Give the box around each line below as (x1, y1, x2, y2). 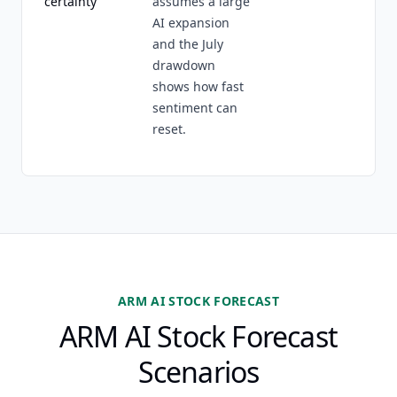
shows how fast (152, 78, 244, 95)
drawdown (152, 57, 215, 74)
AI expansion (152, 14, 230, 31)
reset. (152, 121, 186, 137)
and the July (152, 35, 223, 52)
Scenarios (137, 353, 260, 391)
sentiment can (152, 99, 237, 116)
